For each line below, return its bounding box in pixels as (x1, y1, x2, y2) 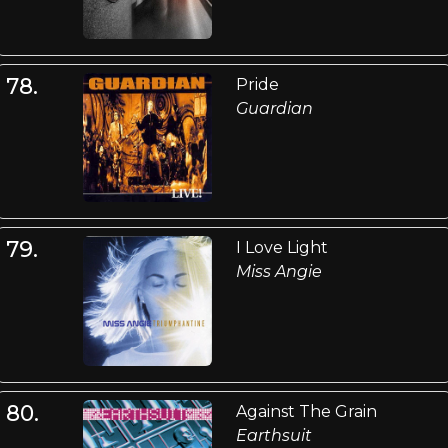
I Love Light (235, 238, 328, 258)
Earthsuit (235, 425, 312, 445)
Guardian (235, 98, 313, 118)
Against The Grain (235, 401, 377, 421)
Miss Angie (235, 262, 322, 282)
